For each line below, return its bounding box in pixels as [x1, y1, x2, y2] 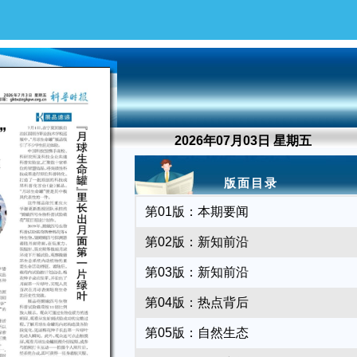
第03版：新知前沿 [145, 265, 249, 279]
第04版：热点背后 [145, 296, 249, 309]
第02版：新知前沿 [145, 235, 249, 249]
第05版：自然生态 [145, 326, 249, 339]
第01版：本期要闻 [145, 205, 249, 218]
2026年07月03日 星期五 [175, 134, 312, 147]
